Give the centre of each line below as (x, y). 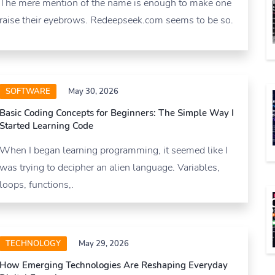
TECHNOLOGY (33, 244)
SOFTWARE (28, 92)
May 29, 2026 (104, 244)
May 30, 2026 (93, 92)
